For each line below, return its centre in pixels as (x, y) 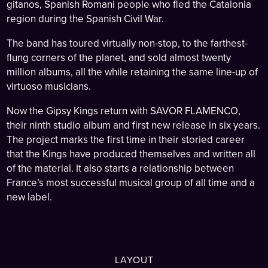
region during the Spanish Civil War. (86, 19)
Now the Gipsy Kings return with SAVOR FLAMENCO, (124, 111)
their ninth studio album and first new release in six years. (134, 126)
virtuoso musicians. (49, 87)
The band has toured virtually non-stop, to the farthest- (127, 44)
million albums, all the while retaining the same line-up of (133, 72)
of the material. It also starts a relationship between (121, 169)
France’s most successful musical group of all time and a (131, 183)
